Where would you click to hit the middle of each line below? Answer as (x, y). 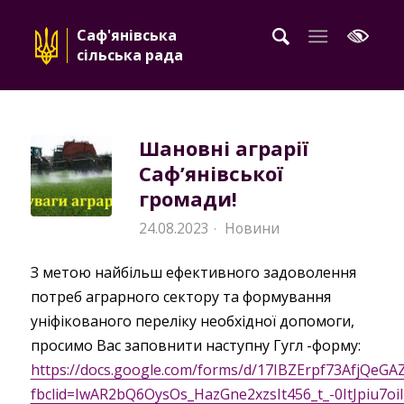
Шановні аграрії (223, 148)
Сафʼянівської (211, 173)
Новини (252, 228)
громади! (188, 198)
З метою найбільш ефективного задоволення (193, 272)
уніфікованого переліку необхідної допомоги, (192, 321)
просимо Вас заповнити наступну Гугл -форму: (195, 345)
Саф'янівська (128, 35)
